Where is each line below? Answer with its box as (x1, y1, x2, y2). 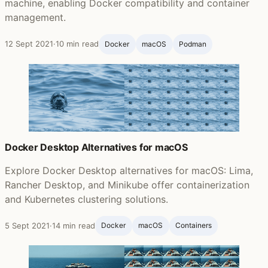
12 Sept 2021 (5, 38, 53, 48)
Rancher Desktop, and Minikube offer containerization (5, 178, 249, 191)
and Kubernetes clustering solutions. (5, 193, 168, 205)
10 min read (56, 38, 99, 48)
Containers (175, 221, 212, 230)
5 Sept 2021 (5, 220, 50, 230)
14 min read (52, 220, 95, 230)
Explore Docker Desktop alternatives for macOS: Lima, (5, 164, 253, 176)
